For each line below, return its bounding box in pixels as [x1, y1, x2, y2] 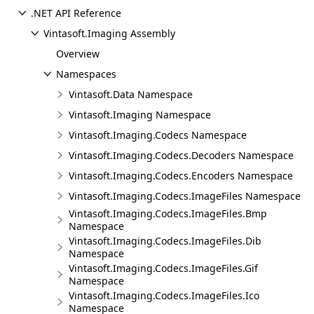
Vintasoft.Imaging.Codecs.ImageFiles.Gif [69, 261, 258, 275]
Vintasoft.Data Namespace [69, 88, 193, 101]
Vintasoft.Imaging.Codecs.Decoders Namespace [69, 149, 294, 162]
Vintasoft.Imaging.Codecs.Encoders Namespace [69, 169, 293, 182]
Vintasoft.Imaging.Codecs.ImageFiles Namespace [69, 189, 301, 203]
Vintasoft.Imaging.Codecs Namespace [69, 128, 247, 142]
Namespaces [56, 67, 116, 81]
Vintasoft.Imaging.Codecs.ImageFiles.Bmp [69, 207, 267, 220]
